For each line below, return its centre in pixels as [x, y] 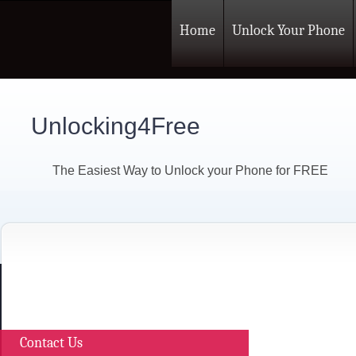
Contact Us [51, 343]
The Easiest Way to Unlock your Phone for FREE [190, 170]
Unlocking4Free [116, 126]
